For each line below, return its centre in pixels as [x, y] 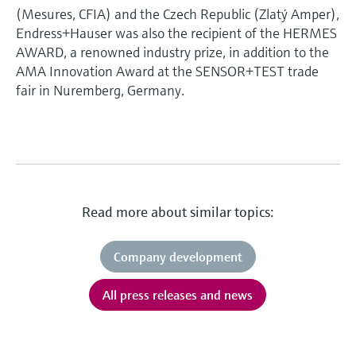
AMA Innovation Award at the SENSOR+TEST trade [167, 71]
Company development [178, 256]
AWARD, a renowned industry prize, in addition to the [172, 52]
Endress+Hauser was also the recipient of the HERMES [176, 33]
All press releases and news [178, 294]
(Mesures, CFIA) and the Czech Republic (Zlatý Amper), [178, 14]
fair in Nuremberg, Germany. [100, 90]
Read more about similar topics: [178, 211]
